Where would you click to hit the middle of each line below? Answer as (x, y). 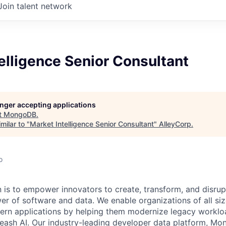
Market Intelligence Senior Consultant (92, 124)
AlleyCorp (175, 124)
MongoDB (20, 114)
